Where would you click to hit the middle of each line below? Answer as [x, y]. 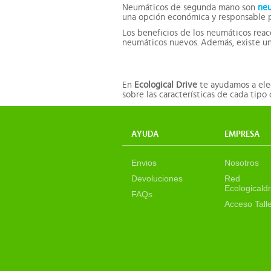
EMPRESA [242, 135]
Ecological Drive [166, 85]
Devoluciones [157, 179]
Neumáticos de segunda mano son [190, 7]
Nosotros [242, 163]
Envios [144, 163]
